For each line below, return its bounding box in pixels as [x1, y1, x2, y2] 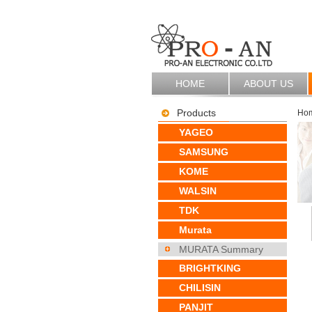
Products [177, 107, 216, 118]
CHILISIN [179, 282, 221, 293]
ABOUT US [244, 78, 293, 89]
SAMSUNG [179, 146, 228, 157]
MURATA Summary [179, 244, 263, 255]
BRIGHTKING [179, 263, 241, 274]
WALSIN [179, 185, 217, 196]
